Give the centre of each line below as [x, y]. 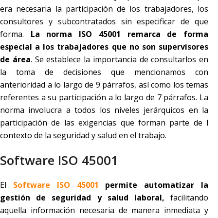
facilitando [189, 198]
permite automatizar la [154, 185]
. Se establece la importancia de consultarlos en [119, 60]
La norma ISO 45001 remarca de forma [119, 34]
